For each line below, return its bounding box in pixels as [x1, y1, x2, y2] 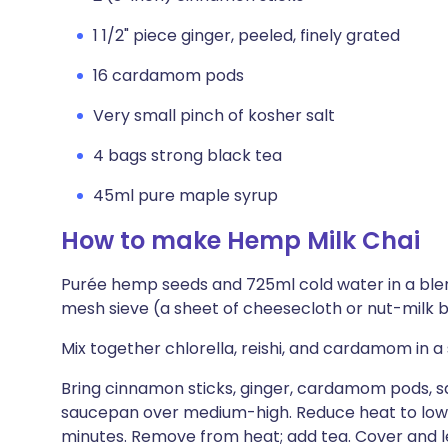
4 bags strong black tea [93, 144, 282, 167]
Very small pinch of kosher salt [93, 104, 335, 127]
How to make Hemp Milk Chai [61, 224, 420, 257]
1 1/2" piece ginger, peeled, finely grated [93, 24, 400, 47]
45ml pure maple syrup [93, 184, 278, 207]
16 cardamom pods [93, 64, 244, 87]
